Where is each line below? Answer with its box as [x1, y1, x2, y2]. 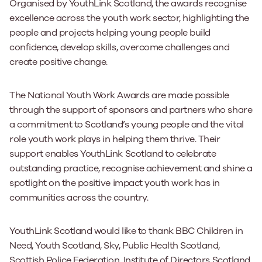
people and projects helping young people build [9, 26, 211, 39]
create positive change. [9, 56, 108, 68]
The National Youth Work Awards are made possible [9, 89, 229, 102]
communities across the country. [9, 191, 149, 204]
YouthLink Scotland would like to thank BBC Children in [9, 225, 243, 237]
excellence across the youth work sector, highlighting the [9, 12, 249, 25]
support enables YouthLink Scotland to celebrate [9, 147, 216, 160]
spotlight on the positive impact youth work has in [9, 177, 220, 189]
